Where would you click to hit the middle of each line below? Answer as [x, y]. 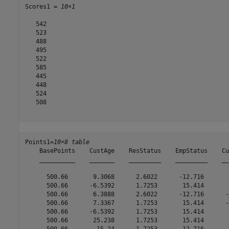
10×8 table [71, 142]
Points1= [39, 142]
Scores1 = [43, 7]
